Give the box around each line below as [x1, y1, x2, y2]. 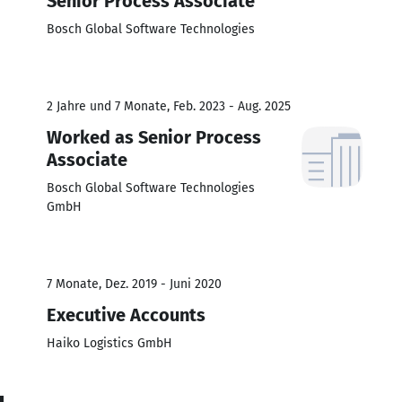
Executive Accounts [47, 303, 205, 326]
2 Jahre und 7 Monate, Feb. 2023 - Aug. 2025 [47, 98, 291, 114]
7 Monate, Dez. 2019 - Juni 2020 [47, 275, 222, 292]
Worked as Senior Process [47, 126, 261, 148]
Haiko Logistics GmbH [47, 335, 172, 351]
